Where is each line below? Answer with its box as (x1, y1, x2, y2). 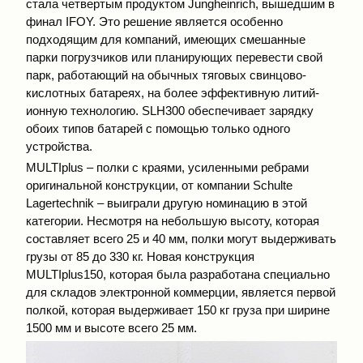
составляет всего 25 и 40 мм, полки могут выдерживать (26, 232, 336, 246)
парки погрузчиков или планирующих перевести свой (26, 49, 322, 64)
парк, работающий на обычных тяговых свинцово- (26, 67, 306, 82)
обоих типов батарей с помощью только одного (26, 121, 290, 135)
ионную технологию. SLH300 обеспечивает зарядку (26, 103, 314, 117)
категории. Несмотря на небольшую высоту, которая (26, 214, 319, 228)
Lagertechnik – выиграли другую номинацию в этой (26, 196, 307, 211)
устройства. (26, 139, 92, 153)
